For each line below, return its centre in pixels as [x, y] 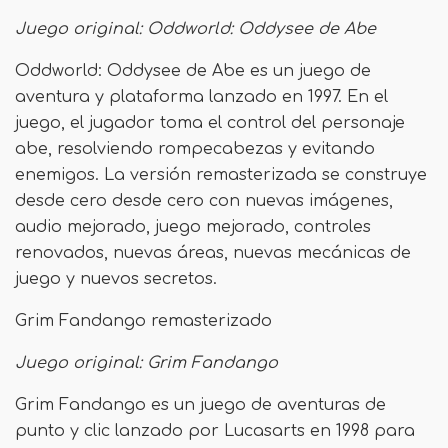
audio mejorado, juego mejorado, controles [193, 227]
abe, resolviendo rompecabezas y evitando [195, 149]
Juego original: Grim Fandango [146, 363]
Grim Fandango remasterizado [143, 321]
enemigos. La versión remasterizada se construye [221, 175]
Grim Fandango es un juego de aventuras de [200, 405]
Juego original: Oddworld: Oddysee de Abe [195, 29]
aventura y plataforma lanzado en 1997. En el [201, 97]
